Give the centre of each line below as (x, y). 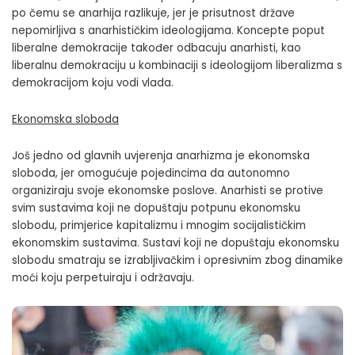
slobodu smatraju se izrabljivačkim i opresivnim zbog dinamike (177, 261)
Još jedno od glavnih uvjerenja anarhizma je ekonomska (161, 156)
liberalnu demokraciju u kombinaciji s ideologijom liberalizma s (177, 66)
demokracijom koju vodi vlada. (93, 83)
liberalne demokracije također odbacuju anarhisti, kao (157, 48)
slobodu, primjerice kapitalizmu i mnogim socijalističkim (159, 226)
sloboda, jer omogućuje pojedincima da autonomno (151, 174)
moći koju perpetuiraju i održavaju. (103, 278)
